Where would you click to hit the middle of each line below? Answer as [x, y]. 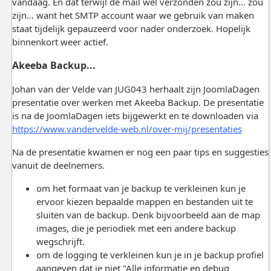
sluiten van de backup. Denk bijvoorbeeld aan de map [148, 214]
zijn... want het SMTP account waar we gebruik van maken [133, 15]
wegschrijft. [60, 241]
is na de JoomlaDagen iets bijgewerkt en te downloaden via [135, 115]
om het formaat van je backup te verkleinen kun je [141, 188]
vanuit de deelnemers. [58, 165]
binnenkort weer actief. [61, 41]
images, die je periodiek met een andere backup [136, 228]
